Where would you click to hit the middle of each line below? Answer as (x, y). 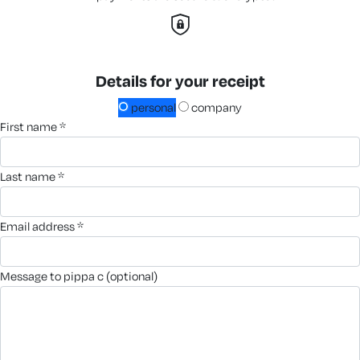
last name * (35, 176)
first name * (36, 126)
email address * (45, 226)
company (215, 107)
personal (152, 107)
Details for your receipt (180, 80)
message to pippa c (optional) (84, 276)
